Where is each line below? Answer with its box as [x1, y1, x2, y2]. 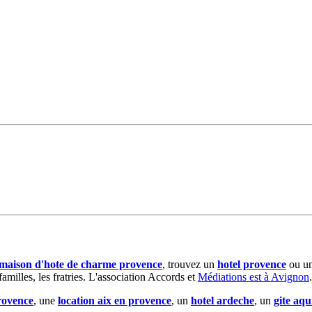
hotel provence [217, 258, 286, 270]
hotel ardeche [191, 294, 254, 306]
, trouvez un [162, 258, 217, 270]
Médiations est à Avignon [198, 270, 309, 283]
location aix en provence [58, 294, 171, 306]
